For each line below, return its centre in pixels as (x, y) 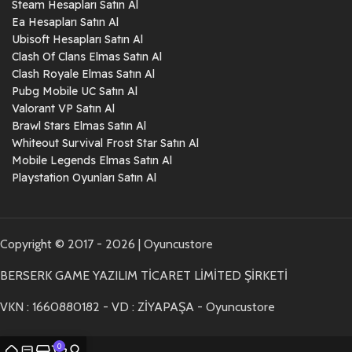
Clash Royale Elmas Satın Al (83, 73)
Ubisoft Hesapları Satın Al (77, 39)
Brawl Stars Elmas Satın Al (79, 125)
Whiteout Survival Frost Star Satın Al (105, 143)
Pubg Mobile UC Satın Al (75, 91)
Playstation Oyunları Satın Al (84, 177)
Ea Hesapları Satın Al (65, 22)
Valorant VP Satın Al (63, 108)
